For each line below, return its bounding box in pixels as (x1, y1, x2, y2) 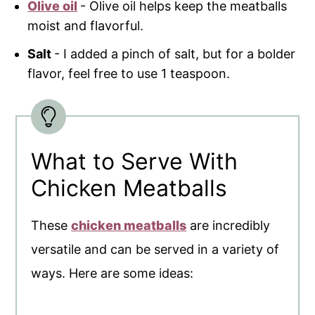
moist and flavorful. (27, 18, 144, 34)
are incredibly (186, 218, 271, 233)
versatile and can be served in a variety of (31, 242, 280, 257)
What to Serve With (31, 148, 238, 176)
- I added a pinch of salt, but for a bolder (54, 46, 296, 62)
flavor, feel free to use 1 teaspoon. (27, 66, 231, 82)
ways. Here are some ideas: (31, 266, 194, 281)
